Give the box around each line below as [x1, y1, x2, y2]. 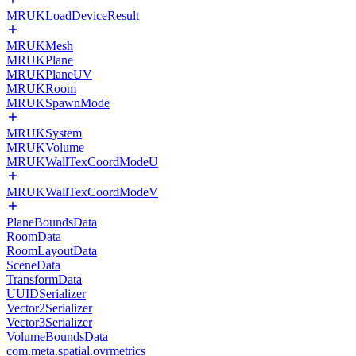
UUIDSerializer [6, 287, 86, 300]
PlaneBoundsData [6, 215, 97, 229]
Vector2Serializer [6, 301, 92, 315]
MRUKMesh [6, 39, 73, 52]
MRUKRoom [6, 82, 76, 95]
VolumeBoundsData [6, 330, 108, 343]
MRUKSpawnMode [6, 96, 110, 110]
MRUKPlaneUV [6, 68, 92, 81]
